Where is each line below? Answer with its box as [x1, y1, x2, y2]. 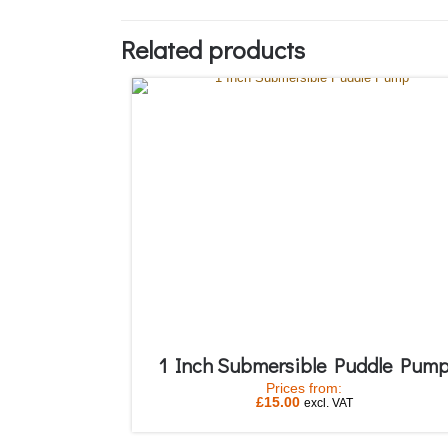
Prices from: [266, 380, 343, 397]
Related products [121, 33, 305, 67]
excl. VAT [303, 396, 353, 410]
